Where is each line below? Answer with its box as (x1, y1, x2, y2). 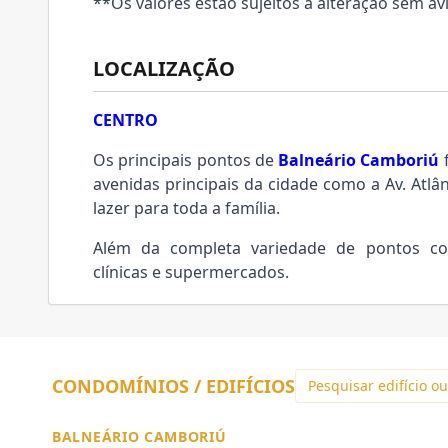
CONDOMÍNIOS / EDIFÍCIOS (52, 374, 295, 398)
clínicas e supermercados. (93, 261, 293, 283)
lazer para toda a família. (93, 197, 284, 219)
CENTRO (93, 109, 158, 131)
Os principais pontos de (93, 149, 278, 171)
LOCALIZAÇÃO (93, 55, 235, 82)
